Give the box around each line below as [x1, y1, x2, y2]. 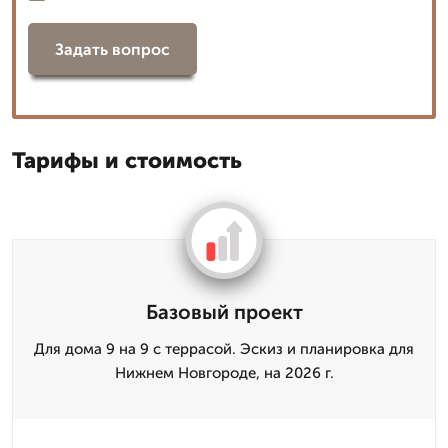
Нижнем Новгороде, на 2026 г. [114, 364, 334, 382]
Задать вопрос [55, 39, 170, 59]
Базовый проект [145, 300, 303, 324]
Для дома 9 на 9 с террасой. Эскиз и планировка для [34, 340, 414, 358]
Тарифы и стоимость [12, 147, 242, 174]
